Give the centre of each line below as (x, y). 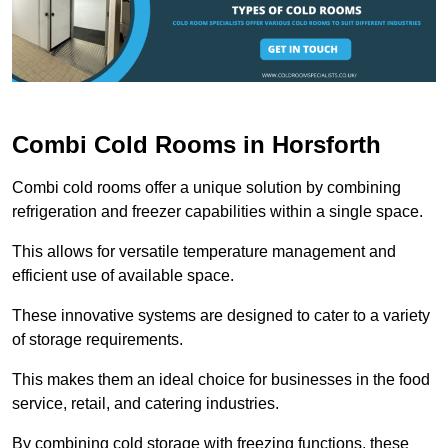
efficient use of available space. (123, 276)
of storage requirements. (97, 340)
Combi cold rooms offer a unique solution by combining (206, 188)
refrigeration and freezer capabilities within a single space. (217, 212)
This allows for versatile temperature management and (204, 252)
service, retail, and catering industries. (147, 404)
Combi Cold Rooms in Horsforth (196, 145)
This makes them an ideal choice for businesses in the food (221, 380)
